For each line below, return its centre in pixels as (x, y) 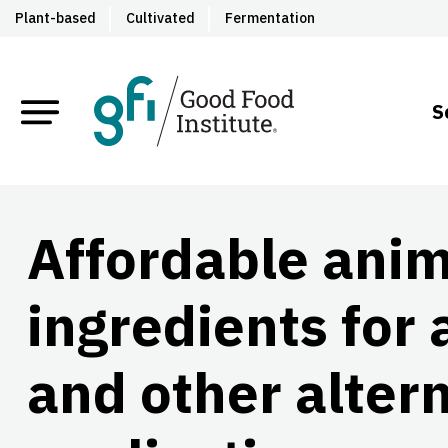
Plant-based (55, 18)
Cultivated (160, 18)
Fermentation (270, 18)
